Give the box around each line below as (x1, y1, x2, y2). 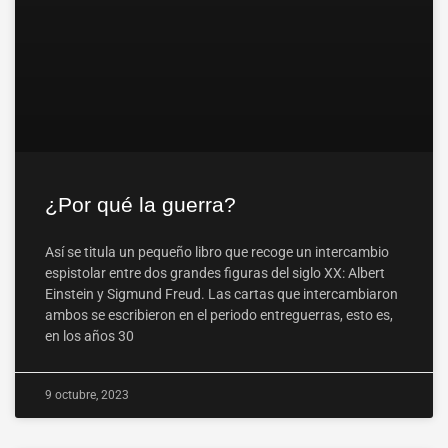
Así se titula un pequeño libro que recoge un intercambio (45, 244, 389, 261)
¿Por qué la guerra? (45, 193, 236, 217)
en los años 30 (45, 328, 134, 345)
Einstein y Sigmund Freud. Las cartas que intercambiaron (45, 286, 398, 303)
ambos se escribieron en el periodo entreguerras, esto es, (45, 307, 393, 324)
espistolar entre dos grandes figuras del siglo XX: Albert (45, 265, 385, 282)
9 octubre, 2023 (45, 388, 129, 403)
